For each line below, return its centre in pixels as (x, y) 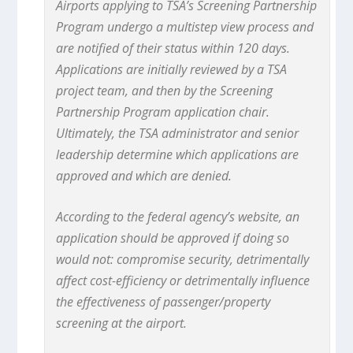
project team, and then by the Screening (165, 90)
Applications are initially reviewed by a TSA (172, 69)
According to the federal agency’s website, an (178, 217)
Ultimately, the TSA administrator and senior (178, 133)
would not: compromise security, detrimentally (183, 260)
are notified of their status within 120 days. (173, 48)
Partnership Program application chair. (163, 111)
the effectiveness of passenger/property (163, 302)
